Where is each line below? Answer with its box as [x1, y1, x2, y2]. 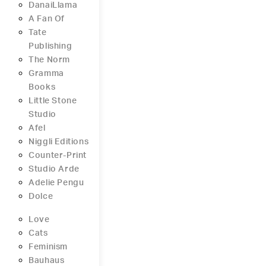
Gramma [28, 69, 64, 78]
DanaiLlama [28, 1, 78, 10]
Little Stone [28, 97, 77, 106]
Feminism [28, 243, 68, 252]
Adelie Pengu [28, 179, 84, 188]
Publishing [28, 42, 72, 51]
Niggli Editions [28, 138, 89, 147]
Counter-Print [28, 151, 87, 160]
